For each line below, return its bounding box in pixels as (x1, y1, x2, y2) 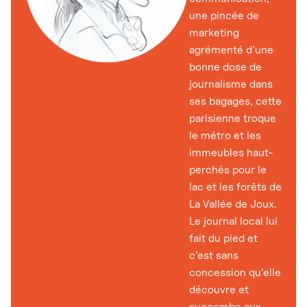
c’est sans (189, 248, 238, 262)
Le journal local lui (189, 214, 278, 228)
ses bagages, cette (189, 94, 282, 108)
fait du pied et (189, 231, 258, 245)
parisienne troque (189, 111, 276, 125)
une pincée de (189, 8, 259, 22)
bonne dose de (189, 60, 262, 73)
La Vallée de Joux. (189, 197, 277, 210)
